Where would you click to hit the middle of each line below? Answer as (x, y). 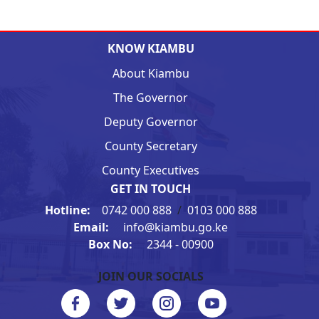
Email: (97, 228)
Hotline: (73, 210)
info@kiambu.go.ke (174, 228)
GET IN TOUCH (151, 189)
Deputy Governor (151, 122)
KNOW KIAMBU (151, 49)
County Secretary (151, 146)
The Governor (151, 98)
